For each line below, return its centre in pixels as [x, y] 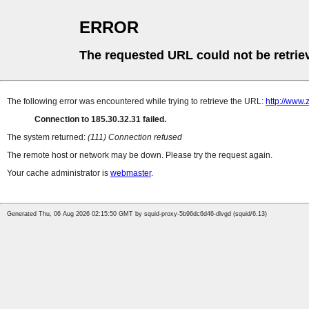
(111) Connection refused [135, 138]
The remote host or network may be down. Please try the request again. [140, 156]
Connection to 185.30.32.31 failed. [100, 120]
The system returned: [47, 138]
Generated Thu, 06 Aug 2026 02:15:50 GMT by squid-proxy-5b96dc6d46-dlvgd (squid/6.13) [137, 214]
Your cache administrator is [59, 173]
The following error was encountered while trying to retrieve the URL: [136, 102]
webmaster [131, 173]
